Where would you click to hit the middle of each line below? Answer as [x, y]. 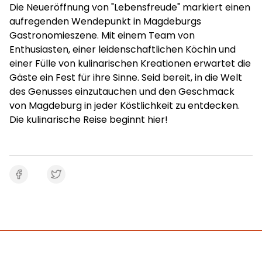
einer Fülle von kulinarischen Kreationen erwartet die [130, 63]
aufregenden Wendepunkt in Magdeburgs [105, 21]
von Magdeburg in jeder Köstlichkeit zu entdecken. [125, 106]
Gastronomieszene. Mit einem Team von [102, 35]
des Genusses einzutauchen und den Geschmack [122, 92]
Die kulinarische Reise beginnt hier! [89, 120]
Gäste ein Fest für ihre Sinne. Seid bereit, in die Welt [126, 77]
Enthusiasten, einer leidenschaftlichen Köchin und [123, 49]
